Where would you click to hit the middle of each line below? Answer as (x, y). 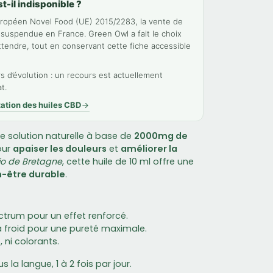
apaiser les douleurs (60, 149)
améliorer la (149, 149)
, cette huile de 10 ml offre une (128, 161)
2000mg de (161, 136)
